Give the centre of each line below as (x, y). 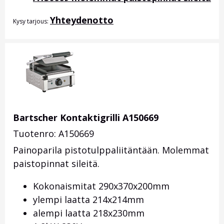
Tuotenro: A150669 (53, 134)
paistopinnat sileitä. (56, 164)
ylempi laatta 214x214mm (88, 200)
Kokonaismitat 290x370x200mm (101, 186)
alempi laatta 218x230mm (89, 213)
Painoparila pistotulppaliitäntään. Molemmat (111, 150)
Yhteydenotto (82, 20)
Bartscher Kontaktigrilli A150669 (86, 118)
